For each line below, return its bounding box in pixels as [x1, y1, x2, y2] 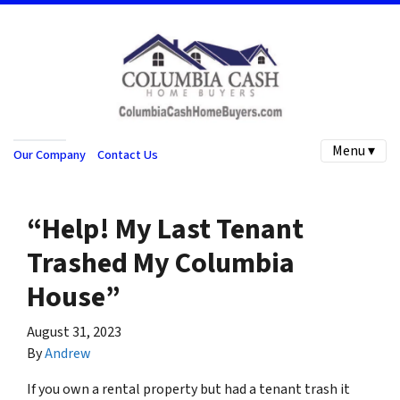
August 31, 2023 [27, 321, 121, 342]
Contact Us [96, 145, 158, 164]
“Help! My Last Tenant [27, 208, 304, 250]
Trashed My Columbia [27, 242, 295, 284]
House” [27, 276, 121, 318]
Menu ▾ [332, 140, 375, 161]
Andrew [45, 343, 91, 363]
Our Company [13, 145, 86, 164]
